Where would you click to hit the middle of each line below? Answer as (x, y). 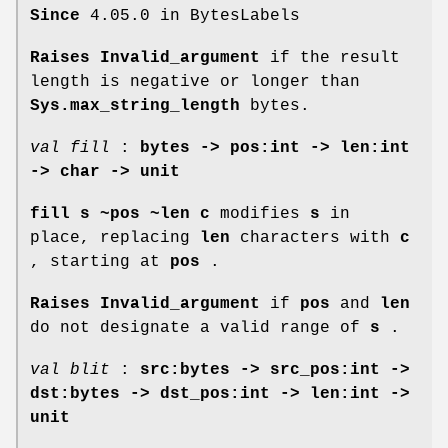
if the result (330, 57)
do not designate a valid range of (200, 327)
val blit (70, 369)
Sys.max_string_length (135, 105)
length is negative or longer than (195, 81)
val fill (70, 147)
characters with (315, 237)
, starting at (100, 261)
